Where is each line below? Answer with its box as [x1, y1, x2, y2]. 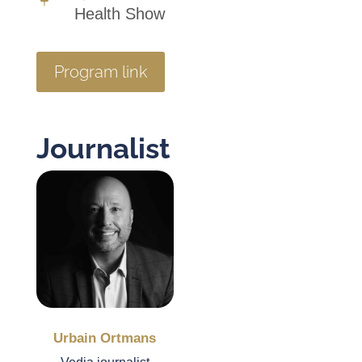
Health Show [74, 5, 165, 23]
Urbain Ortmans [53, 330, 157, 346]
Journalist [36, 132, 170, 165]
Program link [53, 62, 147, 82]
